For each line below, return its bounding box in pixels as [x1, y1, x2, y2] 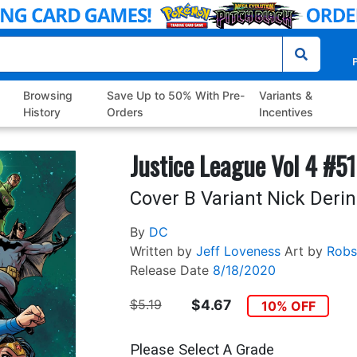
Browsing [23, 88, 73, 103]
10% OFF [261, 298, 316, 315]
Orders [106, 105, 143, 120]
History [23, 105, 61, 120]
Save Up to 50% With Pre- [106, 88, 245, 103]
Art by [284, 243, 323, 260]
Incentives [258, 105, 313, 120]
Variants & [258, 88, 312, 103]
